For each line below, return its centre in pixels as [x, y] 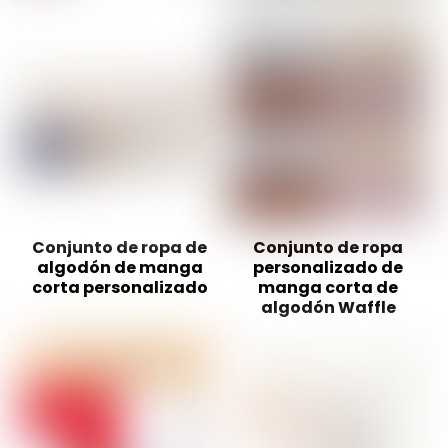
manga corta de [328, 288]
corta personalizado [119, 288]
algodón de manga [119, 268]
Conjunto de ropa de [120, 248]
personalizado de [328, 268]
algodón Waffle [328, 308]
